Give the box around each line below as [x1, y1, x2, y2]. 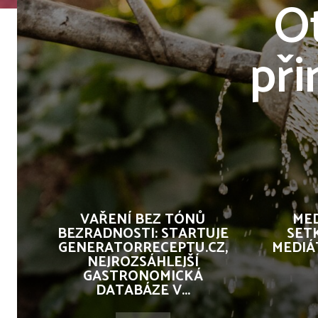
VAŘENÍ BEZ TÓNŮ [80, 208, 205, 231]
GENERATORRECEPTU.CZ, [57, 236, 228, 260]
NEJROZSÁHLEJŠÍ [87, 251, 199, 274]
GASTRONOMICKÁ [82, 265, 203, 288]
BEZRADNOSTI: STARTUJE [57, 222, 229, 246]
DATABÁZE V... [95, 279, 190, 302]
